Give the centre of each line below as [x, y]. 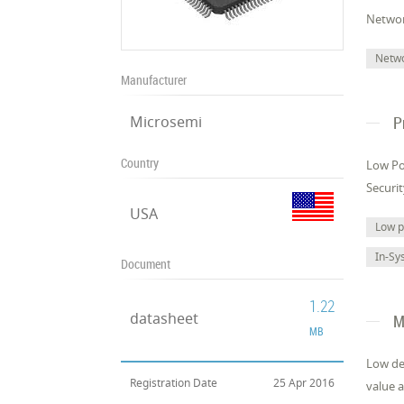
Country [140, 163]
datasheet [165, 318]
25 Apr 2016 [304, 383]
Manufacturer [154, 80]
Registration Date [174, 383]
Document [146, 264]
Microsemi [166, 122]
